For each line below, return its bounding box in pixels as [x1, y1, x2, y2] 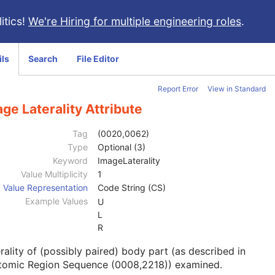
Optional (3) [98, 142, 145, 153]
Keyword [53, 155, 88, 166]
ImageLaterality [98, 155, 160, 166]
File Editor [77, 53, 119, 64]
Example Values [25, 196, 88, 207]
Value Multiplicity [21, 169, 88, 180]
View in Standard [207, 84, 266, 93]
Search [28, 53, 58, 64]
